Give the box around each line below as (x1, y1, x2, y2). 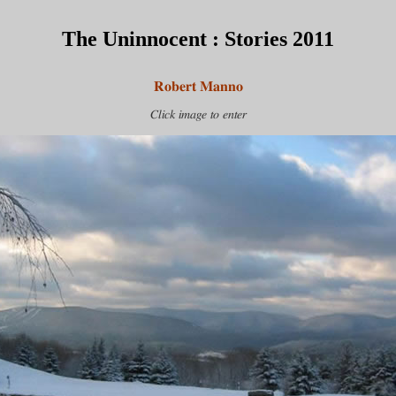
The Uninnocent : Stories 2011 (62, 27, 334, 51)
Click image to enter (149, 109, 247, 122)
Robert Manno (153, 80, 243, 95)
